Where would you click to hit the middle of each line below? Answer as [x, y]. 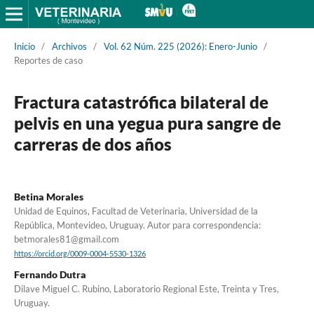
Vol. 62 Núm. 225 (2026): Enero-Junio [180, 46]
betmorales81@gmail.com [66, 239]
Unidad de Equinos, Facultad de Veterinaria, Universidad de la [136, 211]
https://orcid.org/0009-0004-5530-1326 [80, 254]
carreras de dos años [93, 144]
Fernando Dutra [50, 275]
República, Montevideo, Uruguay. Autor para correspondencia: [137, 225]
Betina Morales [48, 196]
